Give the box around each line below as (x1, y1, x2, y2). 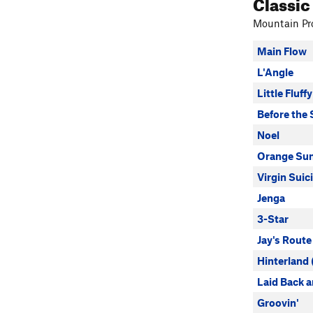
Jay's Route (257, 233, 312, 246)
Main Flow (257, 45, 307, 57)
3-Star (257, 212, 289, 225)
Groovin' (257, 296, 299, 309)
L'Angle (257, 66, 293, 78)
